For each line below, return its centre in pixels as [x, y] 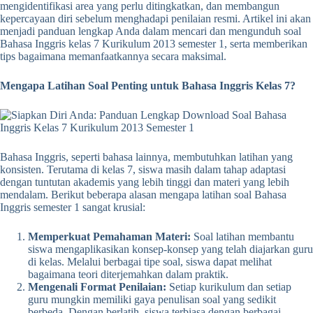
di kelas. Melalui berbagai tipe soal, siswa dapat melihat [150, 262]
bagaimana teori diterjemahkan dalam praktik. [128, 275]
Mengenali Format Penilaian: [97, 287]
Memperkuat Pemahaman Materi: [109, 237]
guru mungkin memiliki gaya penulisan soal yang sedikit [152, 300]
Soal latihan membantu [242, 237]
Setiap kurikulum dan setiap [229, 287]
